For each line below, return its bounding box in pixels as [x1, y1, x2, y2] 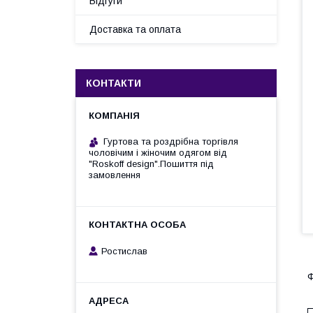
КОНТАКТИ [86, 78, 141, 89]
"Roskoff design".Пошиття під [89, 159, 214, 169]
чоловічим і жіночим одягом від [89, 147, 227, 158]
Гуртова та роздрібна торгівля [103, 136, 238, 147]
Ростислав [101, 245, 147, 256]
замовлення [89, 170, 140, 180]
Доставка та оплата [89, 24, 181, 35]
